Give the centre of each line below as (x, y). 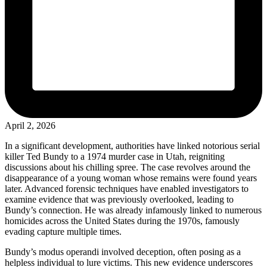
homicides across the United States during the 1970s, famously (122, 221)
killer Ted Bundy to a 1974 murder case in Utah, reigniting (115, 156)
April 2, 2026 (30, 125)
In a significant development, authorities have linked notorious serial (132, 145)
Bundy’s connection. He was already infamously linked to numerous (133, 210)
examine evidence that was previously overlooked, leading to (119, 199)
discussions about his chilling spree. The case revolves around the (128, 167)
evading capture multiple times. (63, 231)
